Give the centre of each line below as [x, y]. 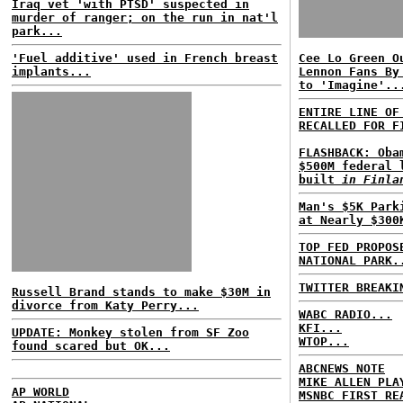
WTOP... [324, 341]
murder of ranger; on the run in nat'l [145, 18]
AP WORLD [40, 392]
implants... [51, 72]
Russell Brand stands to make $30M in [141, 292]
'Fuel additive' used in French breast [145, 58]
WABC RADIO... [345, 314]
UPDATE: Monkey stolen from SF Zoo [130, 332]
